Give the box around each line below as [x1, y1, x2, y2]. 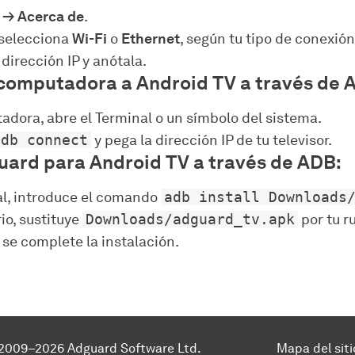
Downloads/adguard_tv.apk [86, 211, 295, 227]
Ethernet [121, 30, 180, 48]
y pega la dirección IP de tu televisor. [91, 132, 332, 149]
